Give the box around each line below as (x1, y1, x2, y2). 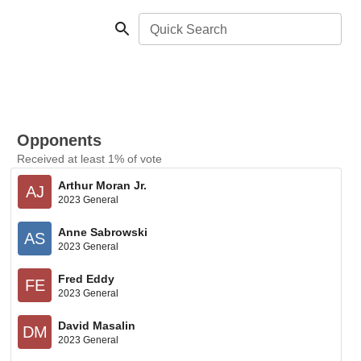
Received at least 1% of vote (17, 152, 163, 165)
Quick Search (150, 23, 227, 36)
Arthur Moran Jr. (58, 178, 147, 192)
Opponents (17, 131, 102, 149)
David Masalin (58, 318, 136, 332)
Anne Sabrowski (58, 225, 148, 239)
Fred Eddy (58, 272, 115, 285)
